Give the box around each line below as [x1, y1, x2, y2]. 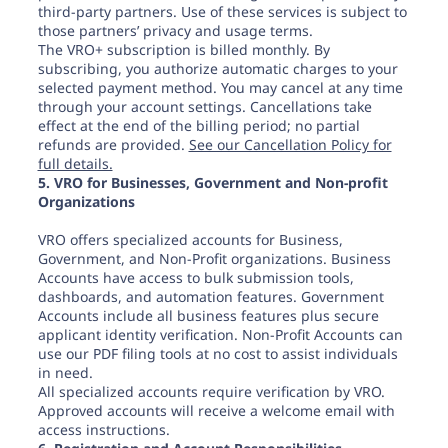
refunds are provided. [37, 135, 189, 154]
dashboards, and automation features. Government [37, 287, 384, 306]
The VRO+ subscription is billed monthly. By [37, 40, 330, 59]
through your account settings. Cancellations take [37, 97, 372, 116]
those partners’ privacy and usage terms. [37, 21, 313, 40]
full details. [37, 154, 113, 173]
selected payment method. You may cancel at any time [37, 78, 403, 97]
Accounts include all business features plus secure [37, 306, 379, 325]
